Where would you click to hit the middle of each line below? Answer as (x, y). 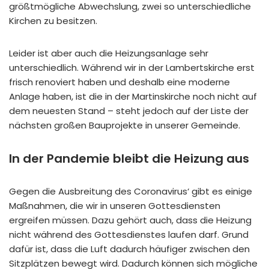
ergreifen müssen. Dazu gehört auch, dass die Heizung (130, 220)
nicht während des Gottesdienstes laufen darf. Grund (129, 234)
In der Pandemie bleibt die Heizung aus (129, 158)
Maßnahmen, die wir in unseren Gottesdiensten (115, 205)
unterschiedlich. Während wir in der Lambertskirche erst (132, 67)
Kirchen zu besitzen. (53, 20)
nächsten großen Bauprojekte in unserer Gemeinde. (125, 125)
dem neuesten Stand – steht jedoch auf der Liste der (129, 110)
